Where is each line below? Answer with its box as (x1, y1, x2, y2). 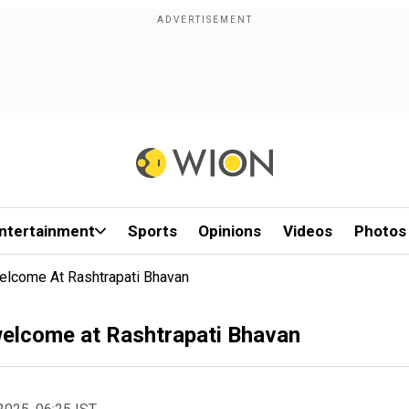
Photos (353, 222, 406, 240)
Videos (283, 222, 333, 240)
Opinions (198, 222, 262, 240)
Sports (127, 222, 177, 240)
